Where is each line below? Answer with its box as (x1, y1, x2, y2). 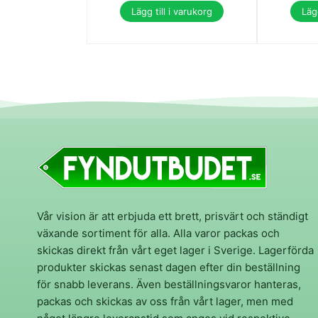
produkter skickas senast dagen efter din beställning (37, 260, 300, 274)
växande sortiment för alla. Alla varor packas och (37, 226, 280, 240)
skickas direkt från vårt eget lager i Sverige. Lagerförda (37, 243, 314, 257)
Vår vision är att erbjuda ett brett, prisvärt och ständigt (37, 209, 308, 223)
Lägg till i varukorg (131, 5, 212, 17)
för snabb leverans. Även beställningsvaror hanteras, (37, 277, 301, 291)
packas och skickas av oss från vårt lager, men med (37, 294, 293, 308)
